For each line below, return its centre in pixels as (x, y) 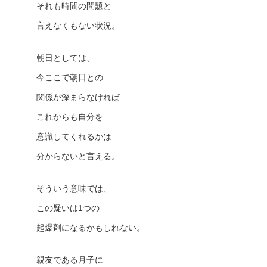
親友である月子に (70, 260)
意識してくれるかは (74, 136)
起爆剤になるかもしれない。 (91, 227)
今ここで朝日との (70, 77)
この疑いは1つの (68, 208)
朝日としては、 (66, 58)
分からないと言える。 (78, 156)
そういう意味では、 (74, 188)
